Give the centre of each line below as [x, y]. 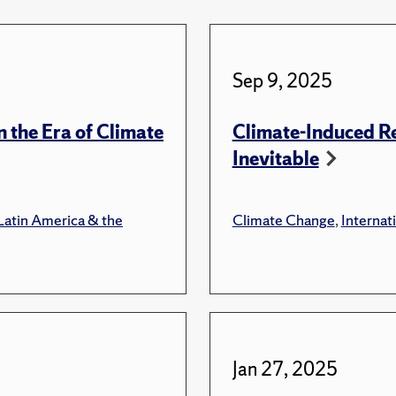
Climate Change [283, 219]
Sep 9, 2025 [282, 80]
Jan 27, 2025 [285, 369]
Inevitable [275, 158]
